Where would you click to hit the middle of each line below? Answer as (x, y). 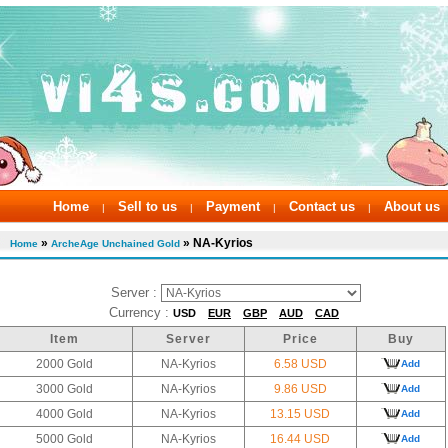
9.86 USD (300, 388)
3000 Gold (64, 388)
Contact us (322, 206)
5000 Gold (64, 438)
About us (412, 206)
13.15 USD (300, 413)
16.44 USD (300, 438)
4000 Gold (64, 413)
